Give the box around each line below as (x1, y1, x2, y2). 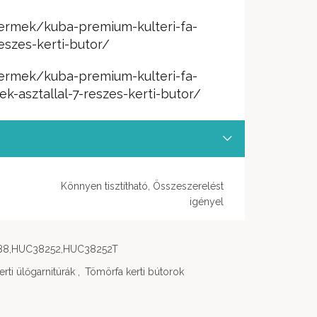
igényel (190, 196, 224, 207)
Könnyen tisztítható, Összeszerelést (61, 180, 224, 192)
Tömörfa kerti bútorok (85, 266, 184, 277)
